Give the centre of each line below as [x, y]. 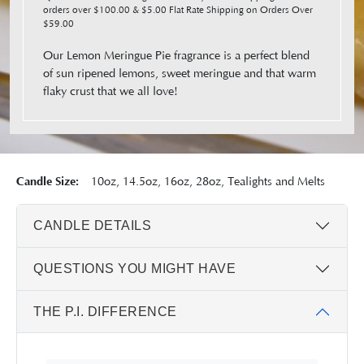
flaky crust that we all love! [110, 91]
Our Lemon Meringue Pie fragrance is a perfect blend [176, 56]
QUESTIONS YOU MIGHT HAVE [134, 269]
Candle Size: [48, 181]
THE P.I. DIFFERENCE [105, 312]
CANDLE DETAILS [92, 226]
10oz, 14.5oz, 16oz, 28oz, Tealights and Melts [202, 182]
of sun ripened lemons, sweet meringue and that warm [180, 74]
